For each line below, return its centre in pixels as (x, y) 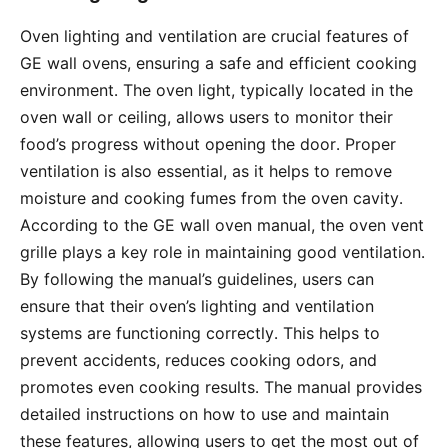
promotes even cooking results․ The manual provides (221, 386)
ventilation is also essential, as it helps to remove (206, 170)
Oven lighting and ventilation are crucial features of (214, 35)
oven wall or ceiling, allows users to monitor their (206, 116)
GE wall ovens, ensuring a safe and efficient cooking (218, 62)
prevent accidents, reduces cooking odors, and (198, 359)
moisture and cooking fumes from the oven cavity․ (211, 197)
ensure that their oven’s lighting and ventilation (197, 305)
